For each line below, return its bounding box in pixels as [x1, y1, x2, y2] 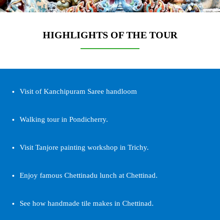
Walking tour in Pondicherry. [20, 115, 108, 123]
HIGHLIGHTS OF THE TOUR [43, 29, 177, 40]
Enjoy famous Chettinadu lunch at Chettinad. [20, 171, 158, 179]
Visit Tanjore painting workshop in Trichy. [20, 143, 149, 151]
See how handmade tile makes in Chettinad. [20, 199, 154, 207]
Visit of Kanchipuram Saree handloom [20, 87, 137, 95]
